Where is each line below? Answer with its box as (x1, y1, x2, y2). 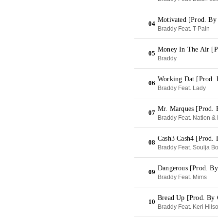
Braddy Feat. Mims (158, 174, 207, 181)
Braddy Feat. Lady (158, 85, 206, 91)
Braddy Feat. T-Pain (158, 25, 210, 32)
